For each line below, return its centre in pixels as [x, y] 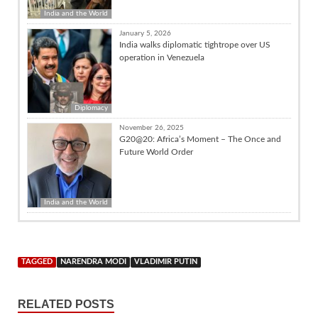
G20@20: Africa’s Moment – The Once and [200, 139]
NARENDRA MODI [93, 262]
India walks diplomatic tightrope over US [195, 44]
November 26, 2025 [152, 127]
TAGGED [37, 262]
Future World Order [156, 152]
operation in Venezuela [162, 57]
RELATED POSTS [66, 304]
